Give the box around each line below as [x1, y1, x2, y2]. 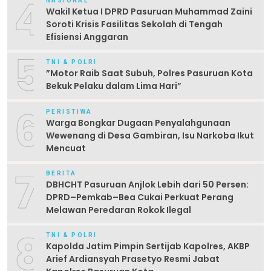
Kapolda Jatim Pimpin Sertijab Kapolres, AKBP [46, 240, 250, 252]
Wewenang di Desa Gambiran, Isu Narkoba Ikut [46, 129, 254, 142]
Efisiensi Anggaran [46, 30, 128, 43]
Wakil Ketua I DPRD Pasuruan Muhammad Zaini [46, 5, 252, 18]
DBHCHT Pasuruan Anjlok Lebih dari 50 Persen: [46, 178, 249, 191]
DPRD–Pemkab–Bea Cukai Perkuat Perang [46, 191, 233, 203]
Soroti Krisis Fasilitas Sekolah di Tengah [46, 18, 223, 30]
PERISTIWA [46, 108, 93, 115]
